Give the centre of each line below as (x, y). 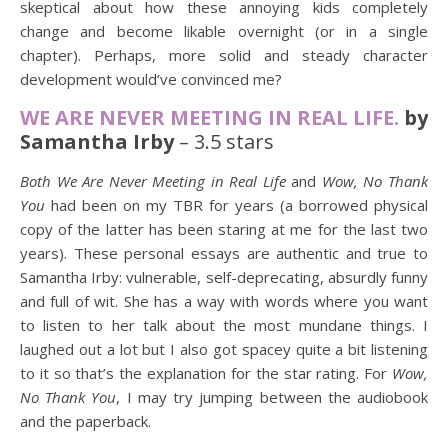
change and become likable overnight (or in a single (224, 31)
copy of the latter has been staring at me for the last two (224, 229)
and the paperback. (85, 421)
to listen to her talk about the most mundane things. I (224, 325)
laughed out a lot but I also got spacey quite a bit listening (224, 349)
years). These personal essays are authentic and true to (224, 253)
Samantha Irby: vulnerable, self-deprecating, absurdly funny (224, 277)
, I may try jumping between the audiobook (272, 397)
